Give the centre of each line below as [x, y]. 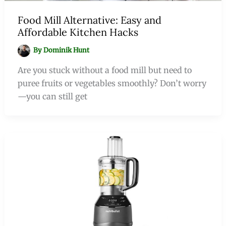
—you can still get [52, 96]
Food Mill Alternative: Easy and [89, 20]
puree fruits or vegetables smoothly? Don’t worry [112, 83]
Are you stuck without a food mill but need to [104, 70]
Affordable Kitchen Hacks [78, 32]
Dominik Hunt [67, 50]
